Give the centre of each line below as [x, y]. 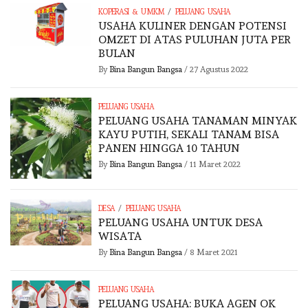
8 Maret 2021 [214, 253]
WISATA [120, 236]
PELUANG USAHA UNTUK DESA [181, 223]
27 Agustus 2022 [219, 70]
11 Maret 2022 [216, 165]
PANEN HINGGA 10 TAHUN [169, 148]
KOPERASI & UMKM [131, 12]
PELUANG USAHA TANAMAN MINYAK [198, 121]
